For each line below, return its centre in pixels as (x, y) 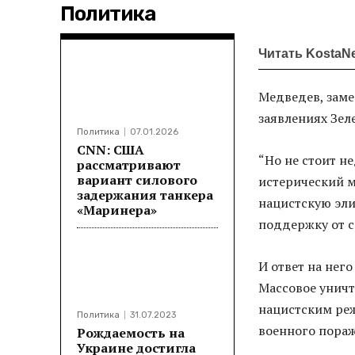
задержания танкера (145, 195)
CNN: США (111, 150)
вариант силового (137, 180)
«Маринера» (117, 210)
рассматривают (129, 165)
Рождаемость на (131, 333)
